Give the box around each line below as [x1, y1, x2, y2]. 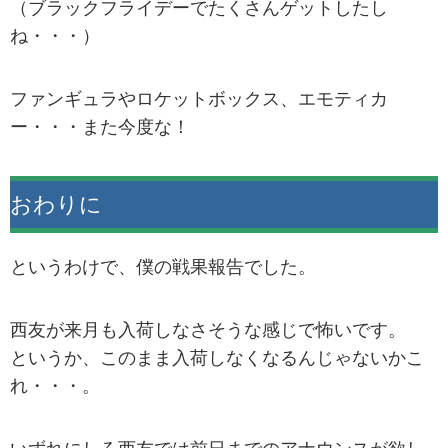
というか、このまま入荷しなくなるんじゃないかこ [10, 348, 424, 369]
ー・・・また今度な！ [10, 116, 190, 137]
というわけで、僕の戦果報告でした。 [10, 256, 316, 277]
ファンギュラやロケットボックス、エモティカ [10, 88, 388, 109]
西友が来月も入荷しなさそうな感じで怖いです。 [10, 320, 406, 341]
